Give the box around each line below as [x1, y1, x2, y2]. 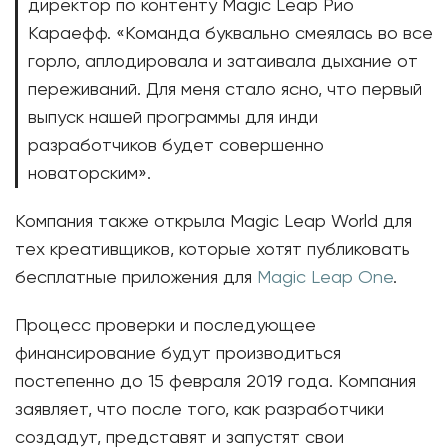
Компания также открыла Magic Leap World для [15, 213, 412, 231]
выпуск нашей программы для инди [28, 109, 318, 127]
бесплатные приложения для [15, 269, 257, 287]
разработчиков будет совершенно [28, 137, 324, 155]
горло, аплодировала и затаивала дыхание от [28, 53, 418, 71]
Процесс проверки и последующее [15, 317, 316, 335]
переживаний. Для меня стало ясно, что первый [28, 81, 422, 99]
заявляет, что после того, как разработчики [15, 401, 384, 419]
